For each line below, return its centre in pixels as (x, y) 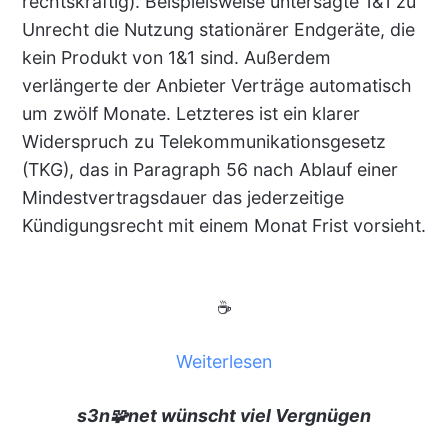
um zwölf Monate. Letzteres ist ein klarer (190, 113)
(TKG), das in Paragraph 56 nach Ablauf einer (209, 169)
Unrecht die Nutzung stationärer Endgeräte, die (218, 29)
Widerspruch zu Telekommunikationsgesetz (203, 141)
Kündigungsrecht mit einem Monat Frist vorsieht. (223, 225)
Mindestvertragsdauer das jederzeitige (182, 197)
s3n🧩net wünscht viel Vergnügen (224, 415)
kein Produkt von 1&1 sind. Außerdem (176, 57)
